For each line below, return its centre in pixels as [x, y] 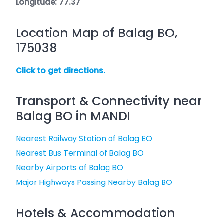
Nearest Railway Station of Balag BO [84, 138]
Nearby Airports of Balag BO [69, 168]
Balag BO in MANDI [73, 116]
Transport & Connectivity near [109, 101]
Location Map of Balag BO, [97, 33]
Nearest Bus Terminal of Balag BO [80, 153]
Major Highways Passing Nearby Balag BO [94, 182]
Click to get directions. [60, 70]
